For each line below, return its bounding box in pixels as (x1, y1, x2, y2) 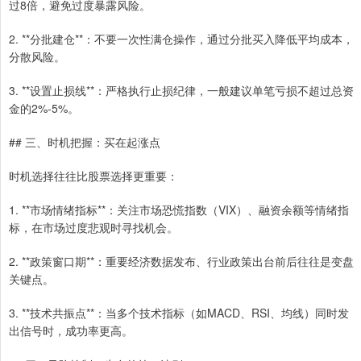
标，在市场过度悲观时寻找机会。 (9, 218, 178, 235)
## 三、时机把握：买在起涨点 (9, 133, 160, 150)
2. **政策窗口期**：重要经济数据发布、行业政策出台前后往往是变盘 (9, 252, 354, 269)
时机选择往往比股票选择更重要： (9, 167, 178, 184)
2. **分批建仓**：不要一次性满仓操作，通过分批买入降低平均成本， (9, 30, 354, 47)
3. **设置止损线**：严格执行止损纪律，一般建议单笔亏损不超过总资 (9, 81, 354, 98)
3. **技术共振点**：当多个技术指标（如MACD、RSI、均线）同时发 (9, 304, 349, 321)
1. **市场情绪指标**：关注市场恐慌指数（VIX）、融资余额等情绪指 (9, 201, 349, 218)
